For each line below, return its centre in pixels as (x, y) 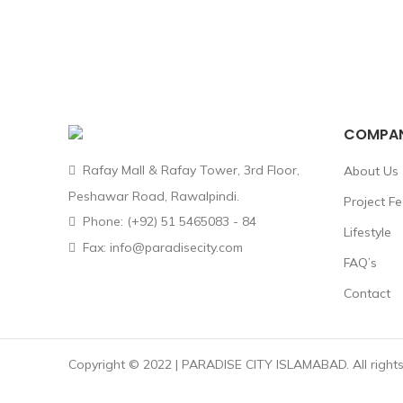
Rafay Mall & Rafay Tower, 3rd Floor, (189, 170)
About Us (371, 171)
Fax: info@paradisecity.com (161, 247)
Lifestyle (367, 232)
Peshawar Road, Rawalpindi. (154, 196)
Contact (367, 293)
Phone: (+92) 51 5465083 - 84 (168, 221)
